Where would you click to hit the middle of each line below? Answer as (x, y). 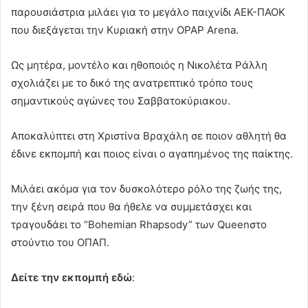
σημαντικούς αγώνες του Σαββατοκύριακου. (121, 100)
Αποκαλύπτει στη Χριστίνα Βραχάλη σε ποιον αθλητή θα (149, 135)
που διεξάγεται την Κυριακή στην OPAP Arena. (125, 30)
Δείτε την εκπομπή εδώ (71, 277)
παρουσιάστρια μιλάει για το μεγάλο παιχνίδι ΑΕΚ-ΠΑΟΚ (148, 12)
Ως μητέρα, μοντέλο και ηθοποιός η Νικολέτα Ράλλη (139, 65)
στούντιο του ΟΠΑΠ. (60, 242)
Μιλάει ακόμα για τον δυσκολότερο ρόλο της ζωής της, (146, 188)
